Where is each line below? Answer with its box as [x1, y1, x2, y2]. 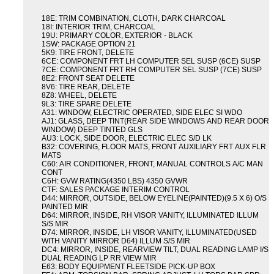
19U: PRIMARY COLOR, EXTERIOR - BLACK [42, 31, 193, 40]
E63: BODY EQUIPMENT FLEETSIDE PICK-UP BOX [42, 262, 215, 272]
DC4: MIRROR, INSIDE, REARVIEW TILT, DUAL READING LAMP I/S [42, 245, 268, 254]
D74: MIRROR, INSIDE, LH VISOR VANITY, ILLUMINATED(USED [42, 228, 257, 237]
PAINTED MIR [42, 202, 88, 212]
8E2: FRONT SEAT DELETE [42, 74, 135, 83]
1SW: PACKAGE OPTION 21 [42, 40, 136, 49]
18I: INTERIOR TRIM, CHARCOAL [42, 23, 155, 32]
